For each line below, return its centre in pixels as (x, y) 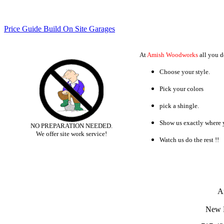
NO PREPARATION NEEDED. (71, 126)
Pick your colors (181, 89)
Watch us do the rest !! (189, 140)
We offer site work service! (71, 134)
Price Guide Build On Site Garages (59, 29)
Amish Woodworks (172, 55)
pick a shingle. (179, 106)
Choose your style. (185, 72)
